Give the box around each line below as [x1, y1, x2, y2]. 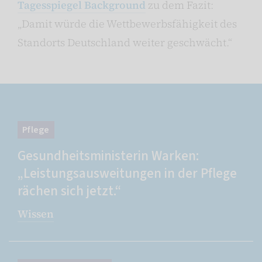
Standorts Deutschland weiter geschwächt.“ [18, 35, 235, 50]
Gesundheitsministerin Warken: [18, 146, 199, 166]
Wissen [18, 206, 54, 221]
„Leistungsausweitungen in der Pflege [18, 163, 237, 183]
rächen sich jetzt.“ [18, 181, 121, 201]
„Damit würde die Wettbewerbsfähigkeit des [18, 16, 237, 31]
